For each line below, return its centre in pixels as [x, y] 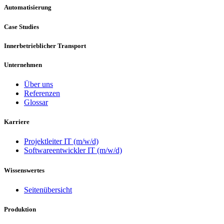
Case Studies [21, 26]
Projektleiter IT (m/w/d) [61, 141]
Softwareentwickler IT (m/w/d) [73, 150]
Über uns [38, 84]
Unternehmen [23, 64]
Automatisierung [28, 7]
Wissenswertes [24, 170]
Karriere [17, 122]
